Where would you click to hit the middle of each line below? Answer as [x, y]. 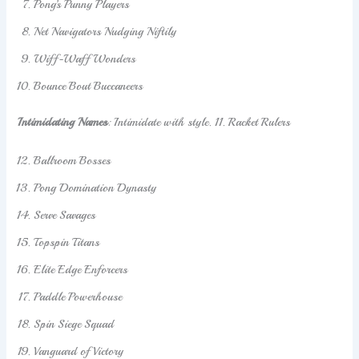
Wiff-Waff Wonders [85, 58]
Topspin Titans [67, 242]
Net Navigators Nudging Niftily [105, 31]
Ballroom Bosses [73, 160]
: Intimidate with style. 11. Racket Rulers [199, 122]
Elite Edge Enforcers [81, 269]
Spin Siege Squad [74, 323]
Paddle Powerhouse [78, 296]
